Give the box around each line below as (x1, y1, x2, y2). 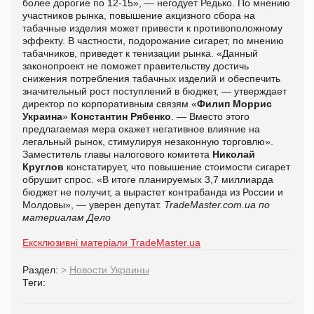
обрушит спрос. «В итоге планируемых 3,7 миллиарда (22, 173, 273, 185)
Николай (212, 148, 255, 160)
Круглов (22, 161, 67, 172)
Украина (22, 110, 62, 122)
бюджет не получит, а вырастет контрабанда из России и (22, 186, 283, 198)
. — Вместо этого (171, 110, 250, 122)
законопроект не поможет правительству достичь (22, 60, 249, 71)
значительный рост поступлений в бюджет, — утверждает (22, 85, 287, 97)
